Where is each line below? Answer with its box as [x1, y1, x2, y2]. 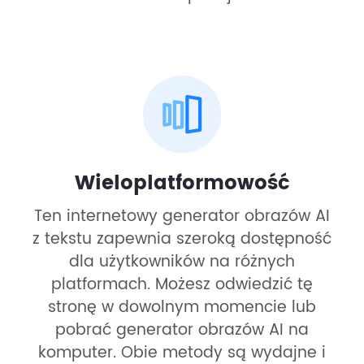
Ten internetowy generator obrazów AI [34, 204, 330, 230]
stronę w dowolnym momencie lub [48, 295, 316, 321]
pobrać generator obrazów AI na [55, 318, 309, 344]
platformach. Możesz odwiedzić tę [51, 272, 313, 298]
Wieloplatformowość [75, 167, 289, 201]
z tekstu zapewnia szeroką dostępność [32, 227, 331, 253]
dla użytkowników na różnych [69, 249, 295, 275]
